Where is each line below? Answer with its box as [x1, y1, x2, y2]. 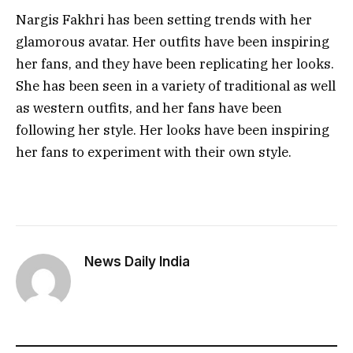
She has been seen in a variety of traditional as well [16, 76, 336, 95]
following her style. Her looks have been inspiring [16, 121, 329, 139]
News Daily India [84, 254, 190, 270]
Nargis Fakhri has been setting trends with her [16, 10, 312, 28]
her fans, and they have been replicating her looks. [16, 54, 334, 72]
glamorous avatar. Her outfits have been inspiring [16, 32, 329, 50]
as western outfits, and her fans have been [16, 98, 282, 117]
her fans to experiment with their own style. [16, 143, 292, 161]
